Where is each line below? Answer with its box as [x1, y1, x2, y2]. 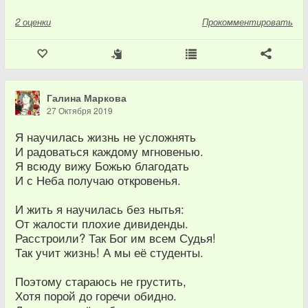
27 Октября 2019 [47, 104, 113, 117]
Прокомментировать [202, 15, 293, 29]
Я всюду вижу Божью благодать [15, 157, 189, 175]
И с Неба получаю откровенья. [15, 172, 181, 189]
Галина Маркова [47, 91, 126, 105]
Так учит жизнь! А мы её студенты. [15, 244, 203, 261]
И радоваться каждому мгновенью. [15, 143, 203, 160]
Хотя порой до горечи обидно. [15, 287, 177, 305]
